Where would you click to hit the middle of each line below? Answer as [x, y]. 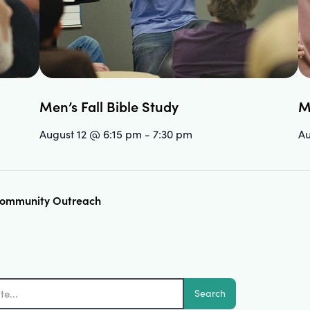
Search [210, 293]
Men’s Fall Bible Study [109, 106]
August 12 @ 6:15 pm [91, 134]
